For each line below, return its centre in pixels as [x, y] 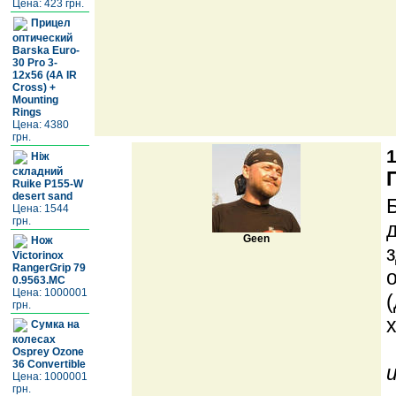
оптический [42, 38]
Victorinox [38, 255]
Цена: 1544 [41, 209]
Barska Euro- [46, 50]
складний [38, 171]
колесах [34, 339]
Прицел [49, 23]
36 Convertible [49, 364]
